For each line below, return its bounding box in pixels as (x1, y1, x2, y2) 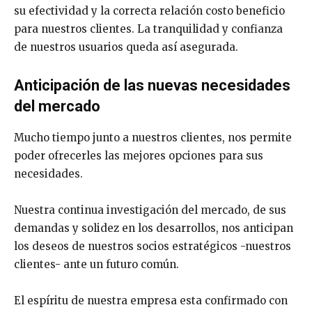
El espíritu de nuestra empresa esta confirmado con (14, 293, 288, 307)
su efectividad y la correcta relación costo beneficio (14, 3, 285, 17)
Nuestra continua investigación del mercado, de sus (14, 203, 286, 217)
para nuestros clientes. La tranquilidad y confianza (14, 22, 283, 36)
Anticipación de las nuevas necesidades (14, 76, 290, 94)
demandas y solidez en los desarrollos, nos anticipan (14, 221, 293, 235)
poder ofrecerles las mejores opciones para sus (14, 148, 263, 162)
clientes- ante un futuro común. (14, 257, 179, 271)
